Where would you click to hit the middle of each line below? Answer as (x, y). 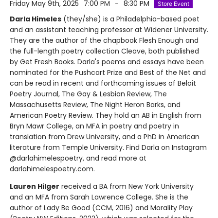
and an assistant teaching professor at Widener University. (109, 30)
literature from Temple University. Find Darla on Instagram (108, 147)
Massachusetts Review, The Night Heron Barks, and (95, 105)
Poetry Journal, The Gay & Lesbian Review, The (88, 94)
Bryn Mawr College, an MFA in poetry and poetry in (94, 126)
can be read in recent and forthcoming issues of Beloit (103, 83)
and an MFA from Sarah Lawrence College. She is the (99, 197)
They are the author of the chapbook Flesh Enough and (104, 40)
